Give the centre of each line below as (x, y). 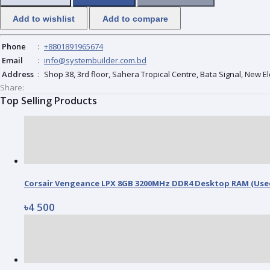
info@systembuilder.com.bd (95, 61)
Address (18, 74)
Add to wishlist (44, 18)
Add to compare (135, 18)
